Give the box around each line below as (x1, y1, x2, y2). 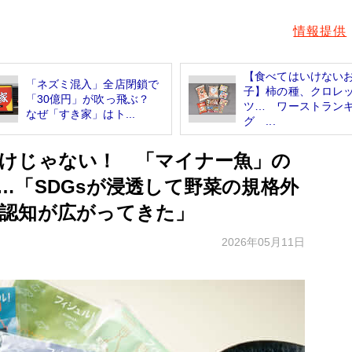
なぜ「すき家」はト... (25, 107, 136, 120)
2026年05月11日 (222, 236, 305, 249)
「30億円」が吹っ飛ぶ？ (25, 92, 161, 105)
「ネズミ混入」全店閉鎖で (25, 77, 159, 90)
